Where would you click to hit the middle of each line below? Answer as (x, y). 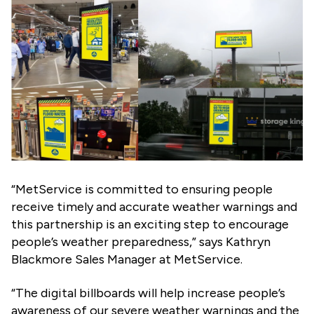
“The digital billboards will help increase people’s (148, 293)
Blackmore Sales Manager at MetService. (128, 259)
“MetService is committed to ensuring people (142, 189)
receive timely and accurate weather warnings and (154, 206)
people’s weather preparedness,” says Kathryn (141, 241)
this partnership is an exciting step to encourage (150, 224)
